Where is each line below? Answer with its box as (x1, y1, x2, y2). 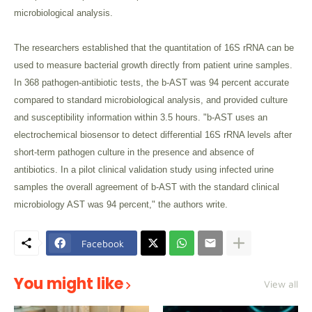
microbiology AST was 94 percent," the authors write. (14, 199, 228, 210)
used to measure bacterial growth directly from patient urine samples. (14, 60, 292, 70)
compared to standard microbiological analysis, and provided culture (14, 95, 288, 105)
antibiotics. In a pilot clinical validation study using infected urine (14, 164, 274, 175)
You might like (14, 273, 123, 295)
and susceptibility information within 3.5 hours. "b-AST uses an (14, 112, 267, 123)
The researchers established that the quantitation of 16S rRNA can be (14, 42, 294, 53)
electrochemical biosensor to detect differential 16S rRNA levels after (14, 130, 292, 140)
